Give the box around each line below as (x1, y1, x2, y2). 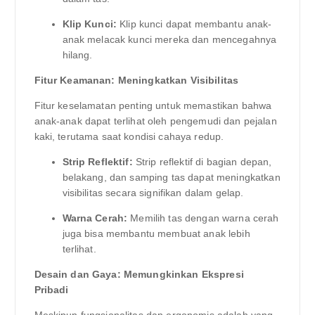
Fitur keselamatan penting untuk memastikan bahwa (34, 100, 272, 112)
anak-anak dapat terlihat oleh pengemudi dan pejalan (34, 115, 277, 127)
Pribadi (34, 284, 69, 296)
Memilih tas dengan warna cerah (127, 212, 279, 224)
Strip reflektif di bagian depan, (132, 156, 272, 168)
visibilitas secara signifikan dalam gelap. (62, 187, 244, 199)
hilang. (62, 49, 93, 60)
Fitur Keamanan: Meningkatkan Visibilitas (34, 75, 239, 86)
